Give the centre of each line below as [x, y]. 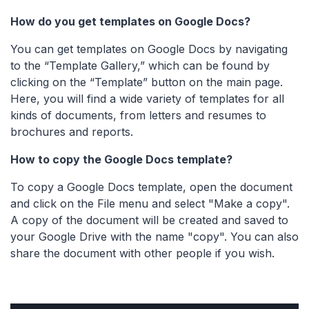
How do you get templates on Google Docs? [130, 22]
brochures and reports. [72, 132]
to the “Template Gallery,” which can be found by [140, 66]
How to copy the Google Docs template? [121, 160]
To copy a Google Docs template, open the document [151, 187]
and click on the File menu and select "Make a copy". [150, 204]
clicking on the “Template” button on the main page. [147, 82]
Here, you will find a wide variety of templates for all [147, 99]
